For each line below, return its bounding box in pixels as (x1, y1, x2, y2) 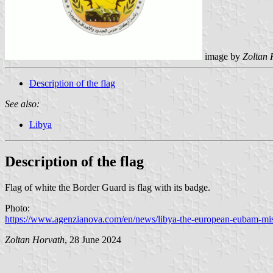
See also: (5, 98, 40, 109)
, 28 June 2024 (65, 234, 121, 245)
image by (202, 51, 243, 62)
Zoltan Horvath (5, 234, 65, 245)
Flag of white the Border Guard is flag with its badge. (5, 182, 210, 193)
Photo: (5, 202, 30, 213)
